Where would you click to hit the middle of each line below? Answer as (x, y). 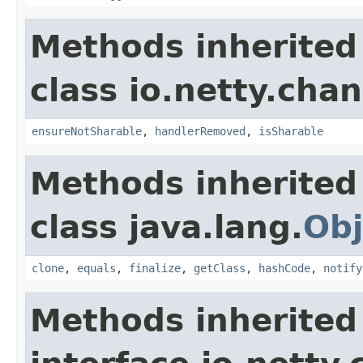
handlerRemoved (200, 131)
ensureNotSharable (87, 131)
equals (96, 268)
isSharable (291, 131)
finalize (155, 268)
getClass (220, 268)
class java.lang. (167, 227)
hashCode (284, 268)
